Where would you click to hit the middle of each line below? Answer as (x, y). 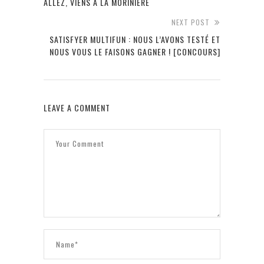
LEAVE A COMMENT (77, 107)
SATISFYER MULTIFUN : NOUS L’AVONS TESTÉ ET (135, 39)
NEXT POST (191, 22)
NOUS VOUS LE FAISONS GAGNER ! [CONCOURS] (135, 51)
